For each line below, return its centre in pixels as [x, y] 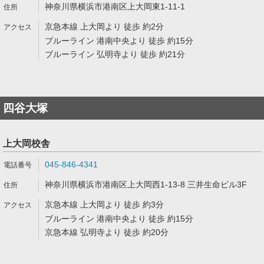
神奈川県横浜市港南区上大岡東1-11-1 [115, 6]
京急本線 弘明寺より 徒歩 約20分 [107, 232]
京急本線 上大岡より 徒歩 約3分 [104, 204]
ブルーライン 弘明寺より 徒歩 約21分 [115, 54]
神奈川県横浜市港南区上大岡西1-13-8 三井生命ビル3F [146, 184]
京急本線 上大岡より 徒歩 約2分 [104, 27]
